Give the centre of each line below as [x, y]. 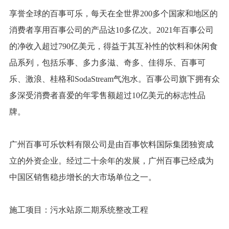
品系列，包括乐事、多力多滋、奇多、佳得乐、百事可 [107, 63]
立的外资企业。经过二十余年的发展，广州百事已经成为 [111, 161]
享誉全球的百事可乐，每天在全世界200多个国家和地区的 [113, 14]
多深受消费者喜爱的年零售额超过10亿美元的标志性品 [107, 95]
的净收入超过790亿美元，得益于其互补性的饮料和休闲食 [113, 46]
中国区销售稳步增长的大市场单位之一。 [83, 177]
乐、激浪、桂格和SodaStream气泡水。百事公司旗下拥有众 [114, 79]
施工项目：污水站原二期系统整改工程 [78, 210]
